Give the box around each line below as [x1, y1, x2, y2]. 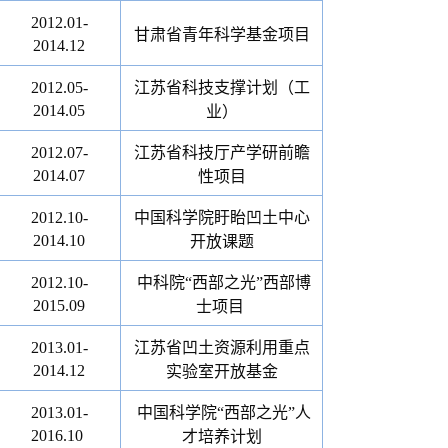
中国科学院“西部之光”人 [136, 404, 311, 421]
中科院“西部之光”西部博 [136, 274, 311, 291]
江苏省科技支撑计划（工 [133, 79, 310, 96]
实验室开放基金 [165, 363, 278, 380]
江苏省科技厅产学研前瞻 [133, 144, 310, 161]
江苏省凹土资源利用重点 [133, 339, 310, 356]
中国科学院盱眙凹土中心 [133, 209, 310, 226]
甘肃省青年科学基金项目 [133, 26, 310, 43]
